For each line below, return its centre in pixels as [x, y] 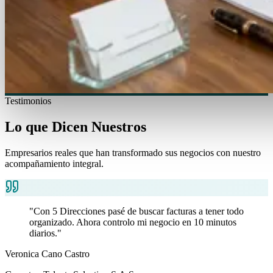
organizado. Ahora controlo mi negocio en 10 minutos [133, 222]
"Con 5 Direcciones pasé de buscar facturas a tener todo [136, 211]
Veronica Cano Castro [47, 253]
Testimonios [28, 101]
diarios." [45, 233]
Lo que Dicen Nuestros [77, 126]
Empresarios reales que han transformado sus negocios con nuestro [133, 152]
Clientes [175, 126]
